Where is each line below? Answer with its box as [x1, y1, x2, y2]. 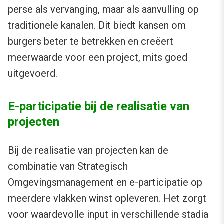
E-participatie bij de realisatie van [8, 99, 189, 114]
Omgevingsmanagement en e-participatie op [8, 176, 202, 189]
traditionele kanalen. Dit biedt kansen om [8, 19, 186, 32]
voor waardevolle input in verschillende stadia [8, 208, 208, 221]
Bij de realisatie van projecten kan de [8, 144, 168, 157]
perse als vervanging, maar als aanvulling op [8, 3, 199, 16]
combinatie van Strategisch [8, 160, 128, 173]
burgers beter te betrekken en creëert [8, 35, 173, 48]
